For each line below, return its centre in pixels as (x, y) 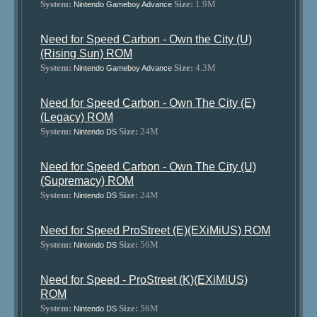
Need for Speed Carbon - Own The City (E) (148, 103)
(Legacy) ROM (77, 117)
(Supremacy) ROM (87, 181)
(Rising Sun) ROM (87, 53)
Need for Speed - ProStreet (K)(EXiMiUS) (144, 280)
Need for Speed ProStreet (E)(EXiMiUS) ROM (156, 230)
